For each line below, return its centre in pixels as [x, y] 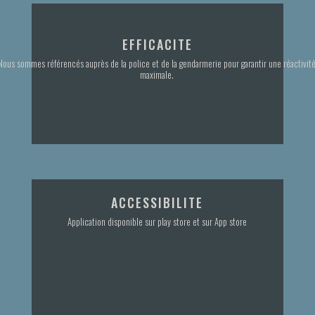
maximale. [157, 74]
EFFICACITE [157, 44]
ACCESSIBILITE [157, 202]
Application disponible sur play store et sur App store [157, 221]
